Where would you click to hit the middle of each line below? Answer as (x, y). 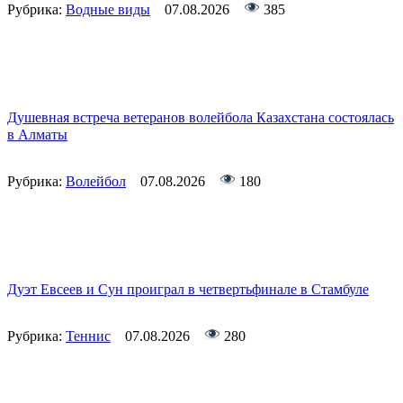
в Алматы (37, 135)
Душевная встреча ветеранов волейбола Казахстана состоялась (201, 118)
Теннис (88, 336)
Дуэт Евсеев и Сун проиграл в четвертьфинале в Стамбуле (188, 290)
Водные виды (108, 10)
